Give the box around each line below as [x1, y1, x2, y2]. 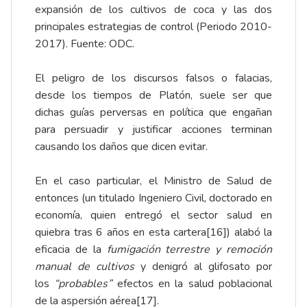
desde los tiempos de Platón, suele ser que [35, 88, 272, 103]
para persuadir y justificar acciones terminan [35, 122, 272, 138]
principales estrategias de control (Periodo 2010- [35, 19, 272, 35]
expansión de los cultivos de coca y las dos [35, 2, 272, 18]
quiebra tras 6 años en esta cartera [35, 225, 206, 241]
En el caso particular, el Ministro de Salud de [35, 173, 272, 189]
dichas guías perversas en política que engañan [35, 105, 272, 121]
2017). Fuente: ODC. [35, 36, 134, 52]
